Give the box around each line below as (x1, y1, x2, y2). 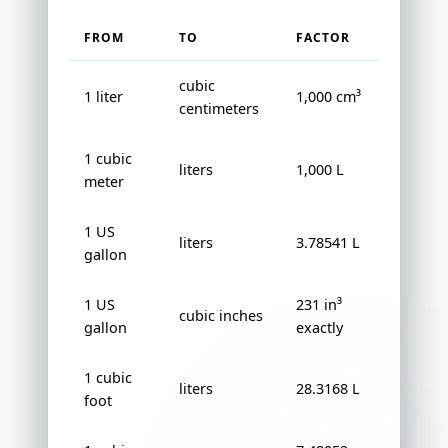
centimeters (179, 99, 259, 119)
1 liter (84, 87, 123, 107)
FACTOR (296, 29, 350, 47)
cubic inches (179, 306, 263, 326)
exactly (296, 318, 343, 338)
